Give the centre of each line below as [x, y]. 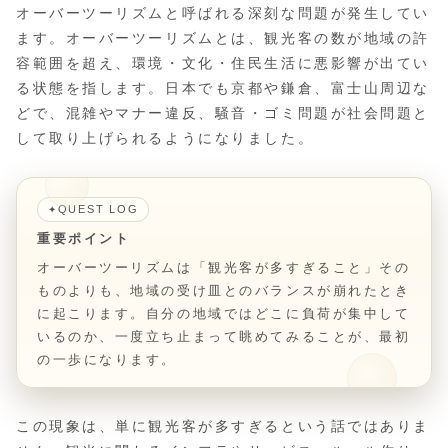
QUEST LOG [98, 208]
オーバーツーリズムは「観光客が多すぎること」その [224, 267]
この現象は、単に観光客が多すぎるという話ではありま [223, 425]
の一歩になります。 [107, 359]
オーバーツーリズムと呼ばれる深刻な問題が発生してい [223, 12]
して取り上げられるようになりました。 [165, 137]
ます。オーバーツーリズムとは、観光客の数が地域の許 [223, 37]
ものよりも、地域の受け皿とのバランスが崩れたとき [224, 290]
